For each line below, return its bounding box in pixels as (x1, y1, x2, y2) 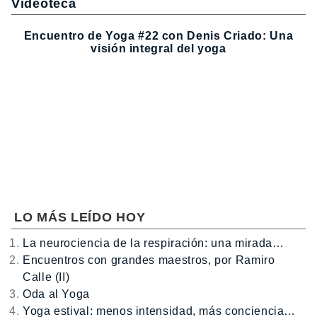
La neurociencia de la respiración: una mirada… (23, 236, 284, 249)
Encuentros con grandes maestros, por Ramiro (23, 253, 275, 266)
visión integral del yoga (91, 42, 226, 55)
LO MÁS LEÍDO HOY (14, 209, 146, 224)
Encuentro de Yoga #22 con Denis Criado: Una (23, 30, 294, 42)
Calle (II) (23, 270, 70, 283)
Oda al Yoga (23, 287, 91, 300)
